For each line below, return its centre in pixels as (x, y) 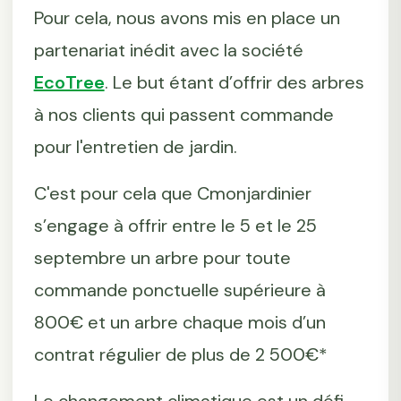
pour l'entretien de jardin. (135, 147)
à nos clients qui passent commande (183, 115)
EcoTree (69, 83)
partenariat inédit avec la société (168, 51)
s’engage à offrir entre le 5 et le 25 (175, 226)
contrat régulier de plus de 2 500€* (180, 355)
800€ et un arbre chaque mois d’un (179, 323)
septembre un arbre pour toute (162, 258)
